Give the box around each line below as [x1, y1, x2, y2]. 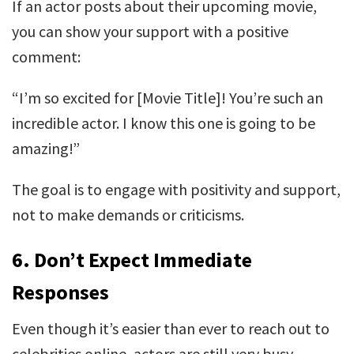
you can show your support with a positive [12, 21, 288, 41]
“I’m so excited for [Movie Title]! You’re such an [12, 88, 323, 107]
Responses [12, 279, 109, 305]
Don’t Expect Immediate [34, 247, 252, 273]
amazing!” [12, 138, 80, 158]
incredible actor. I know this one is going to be [12, 113, 315, 133]
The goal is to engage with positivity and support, [12, 179, 341, 199]
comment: [12, 47, 81, 66]
